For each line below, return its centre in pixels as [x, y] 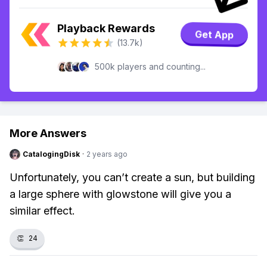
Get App [214, 35]
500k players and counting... [150, 66]
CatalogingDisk [51, 154]
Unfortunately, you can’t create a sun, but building [132, 177]
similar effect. [42, 211]
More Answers [48, 133]
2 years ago [107, 154]
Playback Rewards [106, 28]
